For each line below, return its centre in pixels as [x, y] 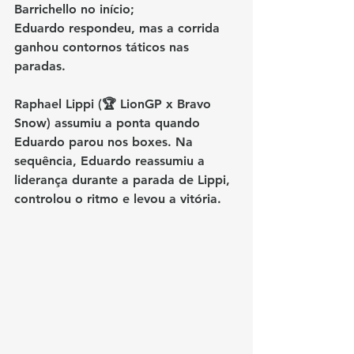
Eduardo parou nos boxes [91, 141]
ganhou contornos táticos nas [104, 47]
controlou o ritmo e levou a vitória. [118, 198]
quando [179, 122]
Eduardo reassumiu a [145, 160]
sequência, [47, 160]
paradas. [40, 66]
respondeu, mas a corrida [144, 28]
